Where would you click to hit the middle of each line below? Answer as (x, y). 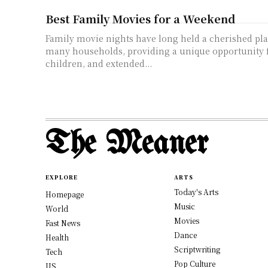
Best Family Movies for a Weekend (140, 19)
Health (57, 237)
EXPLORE (62, 178)
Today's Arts (196, 192)
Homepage (65, 194)
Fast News (63, 223)
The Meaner (127, 145)
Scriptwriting (197, 249)
